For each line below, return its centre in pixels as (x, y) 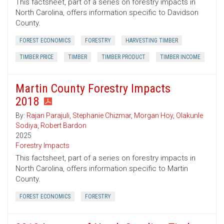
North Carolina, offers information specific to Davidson (107, 13)
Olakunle (189, 116)
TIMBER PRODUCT (123, 57)
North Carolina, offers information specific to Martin (102, 169)
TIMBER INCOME (180, 57)
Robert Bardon (63, 126)
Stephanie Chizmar (102, 116)
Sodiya (26, 126)
